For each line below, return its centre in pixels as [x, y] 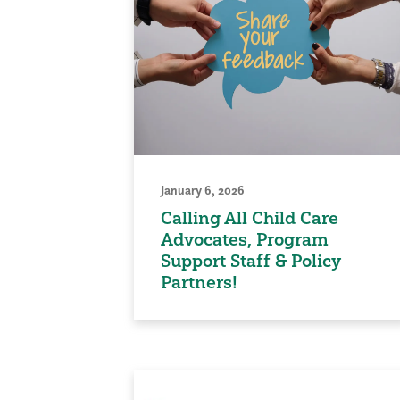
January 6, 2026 [202, 191]
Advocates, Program [244, 240]
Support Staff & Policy [250, 261]
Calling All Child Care [249, 218]
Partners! [199, 283]
